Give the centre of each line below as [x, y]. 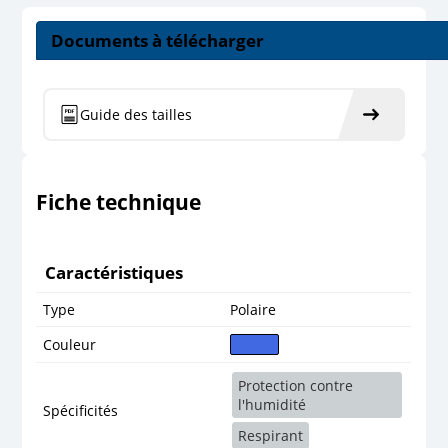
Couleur [70, 344]
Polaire [253, 309]
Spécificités [81, 410]
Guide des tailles [136, 114]
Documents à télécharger [157, 40]
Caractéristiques [113, 272]
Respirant [271, 435]
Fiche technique [119, 201]
